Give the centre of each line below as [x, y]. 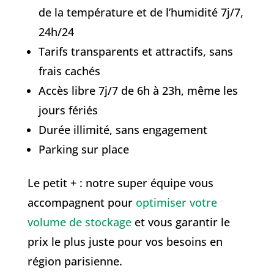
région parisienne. [75, 261]
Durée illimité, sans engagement [123, 129]
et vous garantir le [180, 222]
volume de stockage [79, 222]
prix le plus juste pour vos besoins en [125, 241]
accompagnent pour [81, 202]
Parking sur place [83, 149]
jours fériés [68, 110]
